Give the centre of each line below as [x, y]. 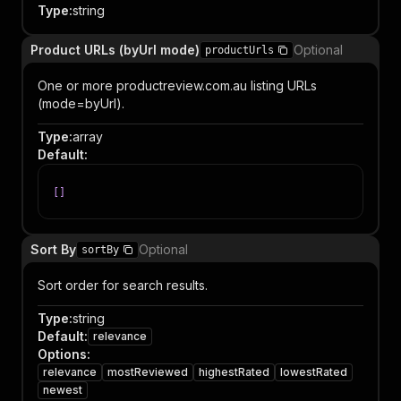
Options [62, 354]
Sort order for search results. [123, 285]
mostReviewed [148, 372]
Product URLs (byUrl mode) [115, 50]
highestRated [234, 372]
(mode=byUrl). [81, 103]
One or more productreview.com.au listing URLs [177, 85]
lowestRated [314, 372]
